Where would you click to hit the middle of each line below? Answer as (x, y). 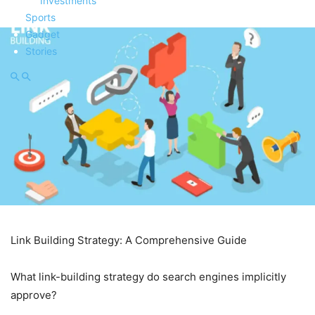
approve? (34, 295)
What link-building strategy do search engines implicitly (148, 276)
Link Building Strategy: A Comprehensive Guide (129, 240)
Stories (41, 51)
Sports (40, 17)
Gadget (43, 34)
